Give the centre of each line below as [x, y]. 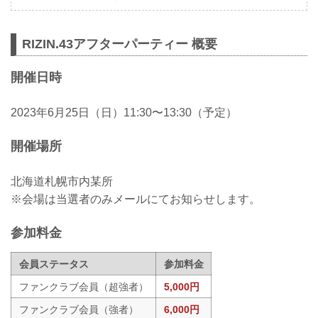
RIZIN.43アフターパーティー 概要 [120, 44]
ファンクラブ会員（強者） [78, 310]
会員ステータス [54, 264]
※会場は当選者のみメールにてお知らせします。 [136, 199]
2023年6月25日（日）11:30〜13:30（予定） [124, 112]
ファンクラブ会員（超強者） [83, 287]
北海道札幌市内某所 [62, 181]
